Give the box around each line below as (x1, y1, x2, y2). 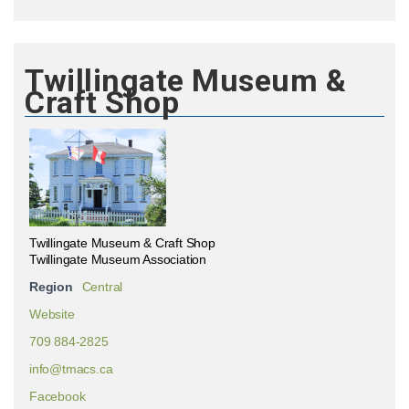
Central (81, 278, 123, 294)
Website (29, 306, 75, 321)
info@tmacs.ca (29, 361, 113, 376)
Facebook (29, 388, 86, 404)
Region (29, 278, 73, 294)
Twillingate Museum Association (29, 251, 206, 267)
